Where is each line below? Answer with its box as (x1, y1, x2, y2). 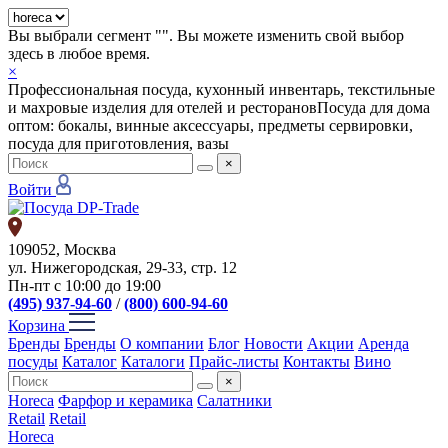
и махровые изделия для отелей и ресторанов (8, 99, 317, 116)
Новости (244, 335, 303, 352)
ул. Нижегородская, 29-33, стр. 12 (8, 259, 237, 276)
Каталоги (121, 353, 185, 370)
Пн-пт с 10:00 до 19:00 (8, 277, 161, 294)
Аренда (358, 335, 409, 352)
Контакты (283, 353, 350, 370)
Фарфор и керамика (58, 392, 193, 409)
